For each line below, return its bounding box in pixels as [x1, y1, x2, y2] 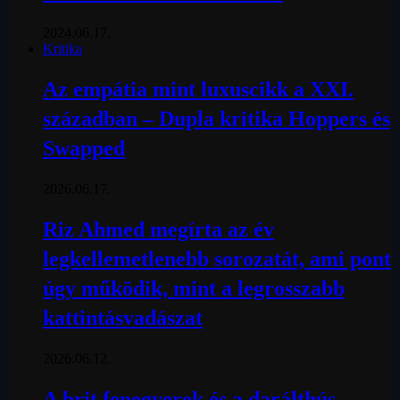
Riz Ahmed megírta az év [43, 217, 274, 241]
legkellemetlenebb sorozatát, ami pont [43, 246, 391, 271]
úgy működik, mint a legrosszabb [43, 276, 345, 300]
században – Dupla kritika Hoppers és [43, 107, 390, 131]
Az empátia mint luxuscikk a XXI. [43, 78, 354, 102]
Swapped [43, 137, 125, 161]
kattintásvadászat [43, 305, 203, 329]
